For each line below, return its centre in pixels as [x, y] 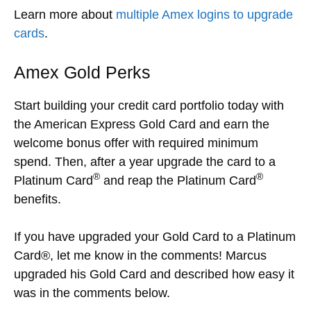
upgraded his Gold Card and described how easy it [154, 274]
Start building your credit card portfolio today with [149, 105]
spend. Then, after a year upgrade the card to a [145, 161]
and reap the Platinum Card [178, 180]
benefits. [37, 199]
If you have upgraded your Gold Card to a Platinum [155, 236]
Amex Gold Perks [82, 72]
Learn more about [65, 14]
